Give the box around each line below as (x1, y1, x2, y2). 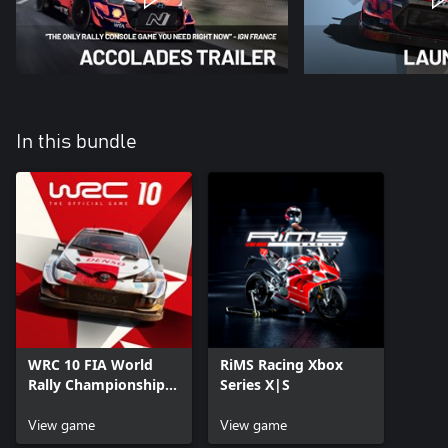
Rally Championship (28, 374, 165, 394)
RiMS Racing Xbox (220, 354, 343, 374)
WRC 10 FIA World (28, 354, 153, 374)
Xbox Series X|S (28, 394, 137, 414)
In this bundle (16, 131, 137, 152)
